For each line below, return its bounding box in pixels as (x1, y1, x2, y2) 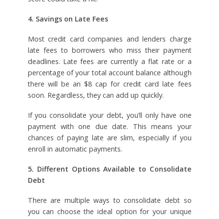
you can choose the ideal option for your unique (27, 206, 192, 216)
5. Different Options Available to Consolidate (27, 164, 192, 174)
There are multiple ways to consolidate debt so (27, 195, 192, 205)
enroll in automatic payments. (27, 144, 122, 153)
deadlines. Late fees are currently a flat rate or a (27, 56, 192, 66)
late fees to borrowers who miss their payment (27, 45, 192, 55)
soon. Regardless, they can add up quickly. (27, 90, 164, 100)
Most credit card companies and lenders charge (27, 34, 192, 44)
